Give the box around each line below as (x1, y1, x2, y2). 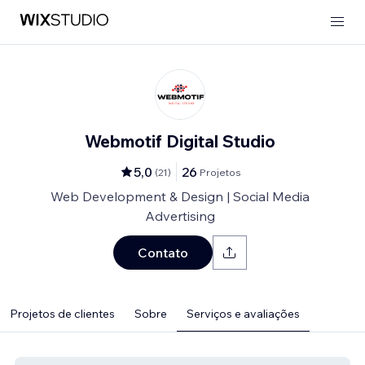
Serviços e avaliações (187, 306, 300, 321)
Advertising (145, 208, 215, 224)
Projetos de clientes (10, 306, 115, 321)
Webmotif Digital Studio (85, 130, 275, 152)
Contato (138, 244, 188, 261)
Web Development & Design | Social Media (51, 188, 310, 204)
